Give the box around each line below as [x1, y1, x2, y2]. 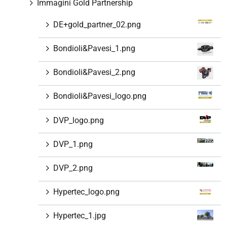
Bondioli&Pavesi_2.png [53, 67, 135, 78]
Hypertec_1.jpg [53, 211, 106, 221]
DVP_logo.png [53, 115, 104, 125]
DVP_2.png [53, 163, 93, 173]
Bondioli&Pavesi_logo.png [53, 91, 146, 101]
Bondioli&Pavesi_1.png [53, 44, 135, 54]
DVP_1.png [53, 139, 93, 149]
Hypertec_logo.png [53, 187, 120, 197]
